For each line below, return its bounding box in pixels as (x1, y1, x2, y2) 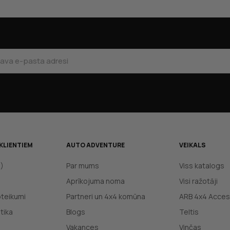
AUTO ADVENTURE (66, 141, 125, 149)
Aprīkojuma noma (66, 176, 125, 186)
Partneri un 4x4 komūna (66, 191, 145, 201)
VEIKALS (179, 141, 206, 149)
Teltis (179, 207, 199, 217)
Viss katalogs (179, 161, 224, 170)
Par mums (66, 161, 99, 170)
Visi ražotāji (179, 176, 218, 186)
